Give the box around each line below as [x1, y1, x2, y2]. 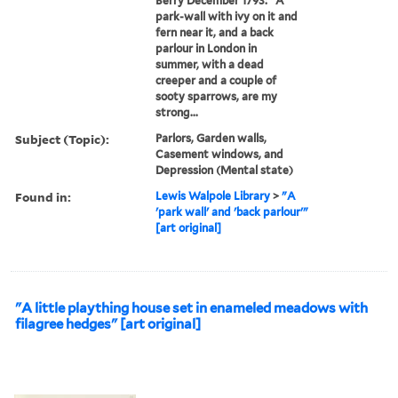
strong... [155, 105, 199, 119]
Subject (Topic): [15, 130, 109, 147]
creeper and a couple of [155, 73, 277, 87]
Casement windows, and [155, 147, 284, 161]
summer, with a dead [155, 57, 265, 71]
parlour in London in [155, 41, 258, 55]
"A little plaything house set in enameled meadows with [15, 299, 368, 316]
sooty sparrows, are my [155, 89, 278, 103]
